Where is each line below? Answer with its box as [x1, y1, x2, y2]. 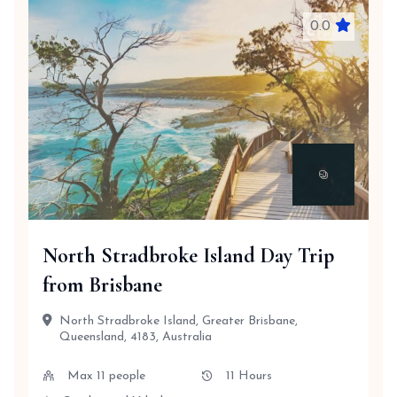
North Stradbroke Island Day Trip [43, 243, 334, 269]
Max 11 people [67, 370, 145, 383]
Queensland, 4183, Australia [59, 331, 212, 344]
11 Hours [225, 370, 272, 383]
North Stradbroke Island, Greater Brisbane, [59, 315, 298, 328]
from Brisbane [43, 272, 162, 298]
